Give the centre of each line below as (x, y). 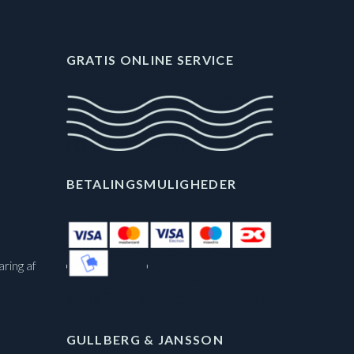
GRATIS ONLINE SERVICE (150, 60)
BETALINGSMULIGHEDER (151, 184)
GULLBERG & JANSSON (145, 340)
